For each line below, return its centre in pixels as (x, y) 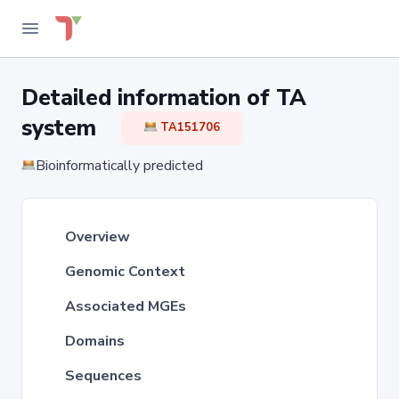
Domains (95, 341)
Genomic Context (125, 272)
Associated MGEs (126, 306)
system (71, 129)
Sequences (103, 376)
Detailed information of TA (164, 98)
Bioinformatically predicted (119, 166)
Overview (98, 237)
